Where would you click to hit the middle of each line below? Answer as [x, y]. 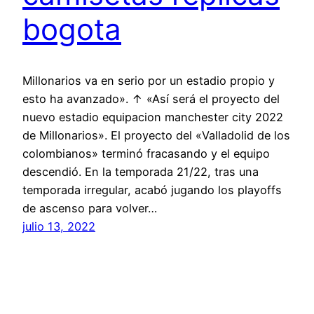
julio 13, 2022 [59, 226]
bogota [72, 29]
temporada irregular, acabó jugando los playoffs [152, 190]
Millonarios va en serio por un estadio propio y [149, 80]
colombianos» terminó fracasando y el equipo [146, 153]
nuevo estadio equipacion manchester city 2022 [153, 117]
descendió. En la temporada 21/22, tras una [141, 171]
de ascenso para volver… [90, 208]
